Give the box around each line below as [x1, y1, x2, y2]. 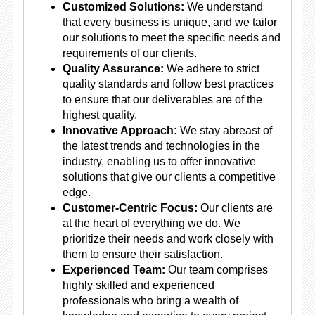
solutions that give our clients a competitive [62, 171, 276, 183]
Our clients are [197, 202, 273, 214]
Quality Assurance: [62, 63, 164, 75]
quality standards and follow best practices [62, 78, 274, 90]
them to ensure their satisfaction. [62, 248, 223, 260]
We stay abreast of [176, 124, 272, 136]
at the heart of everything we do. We [62, 217, 240, 229]
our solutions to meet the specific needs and [62, 32, 281, 44]
